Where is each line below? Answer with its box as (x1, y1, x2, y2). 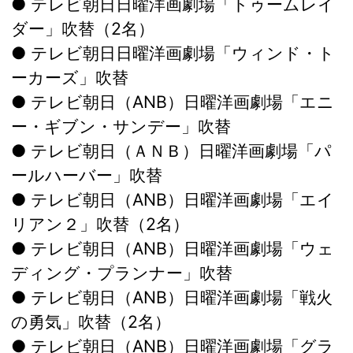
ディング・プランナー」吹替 (11, 262, 232, 284)
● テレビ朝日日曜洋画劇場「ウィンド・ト (11, 43, 335, 64)
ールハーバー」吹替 (11, 165, 162, 186)
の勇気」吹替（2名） (11, 311, 171, 333)
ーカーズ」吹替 (11, 67, 128, 88)
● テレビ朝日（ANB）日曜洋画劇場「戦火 (11, 287, 333, 308)
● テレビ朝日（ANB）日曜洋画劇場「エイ (11, 189, 334, 210)
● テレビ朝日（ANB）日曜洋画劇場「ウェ (11, 238, 334, 259)
